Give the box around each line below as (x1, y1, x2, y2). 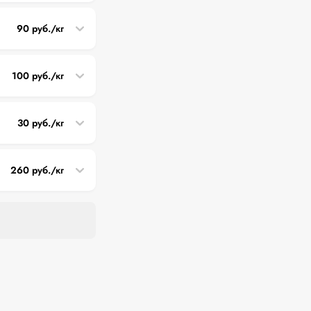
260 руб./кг (10, 162, 65, 177)
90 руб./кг (16, 21, 65, 35)
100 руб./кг (11, 68, 65, 83)
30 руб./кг (17, 115, 65, 130)
